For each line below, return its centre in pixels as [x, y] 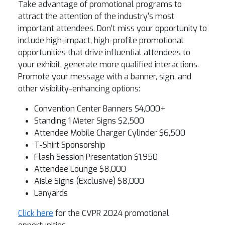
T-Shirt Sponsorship [70, 145]
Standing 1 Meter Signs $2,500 [89, 121]
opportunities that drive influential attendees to [104, 52]
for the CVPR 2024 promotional [111, 213]
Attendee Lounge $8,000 [80, 169]
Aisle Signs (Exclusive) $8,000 [89, 181]
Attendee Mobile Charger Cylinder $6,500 [110, 133]
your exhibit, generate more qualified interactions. [108, 65]
